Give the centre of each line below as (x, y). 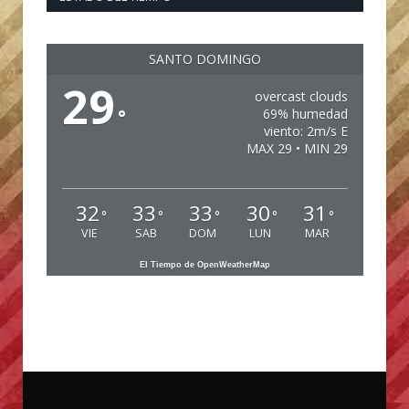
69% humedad (305, 113)
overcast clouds (301, 96)
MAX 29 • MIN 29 (297, 148)
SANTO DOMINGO (205, 58)
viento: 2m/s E (305, 131)
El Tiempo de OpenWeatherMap (205, 264)
